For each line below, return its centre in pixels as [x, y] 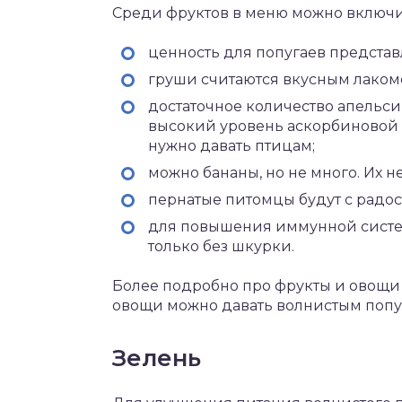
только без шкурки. [221, 246]
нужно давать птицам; [232, 146]
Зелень [157, 358]
